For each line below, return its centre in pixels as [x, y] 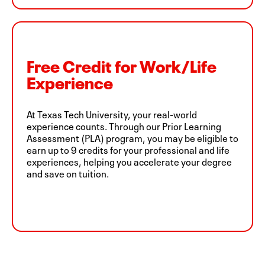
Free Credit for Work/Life [122, 64]
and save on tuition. [68, 172]
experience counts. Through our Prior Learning [124, 125]
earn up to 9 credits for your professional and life [128, 149]
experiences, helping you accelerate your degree [129, 161]
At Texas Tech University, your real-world [112, 113]
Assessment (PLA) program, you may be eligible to [132, 137]
